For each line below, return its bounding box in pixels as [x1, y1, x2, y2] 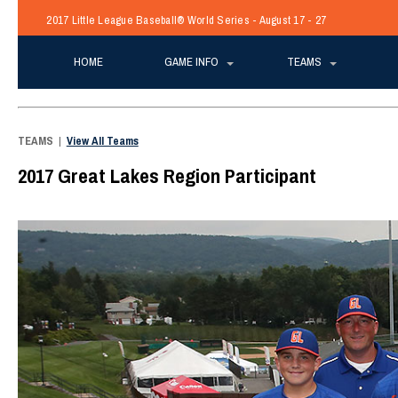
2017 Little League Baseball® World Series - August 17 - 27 [46, 12, 327, 28]
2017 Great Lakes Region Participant [17, 161, 316, 189]
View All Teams [66, 132, 139, 148]
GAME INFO [163, 54, 219, 69]
